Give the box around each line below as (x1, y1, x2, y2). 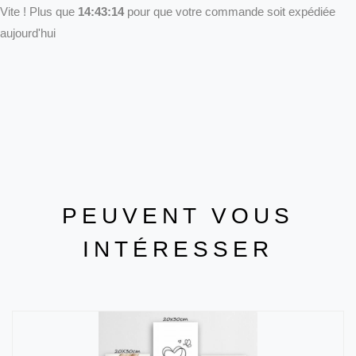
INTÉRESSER (83, 237, 273, 262)
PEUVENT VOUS (62, 203, 294, 229)
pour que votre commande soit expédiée (124, 5, 335, 19)
